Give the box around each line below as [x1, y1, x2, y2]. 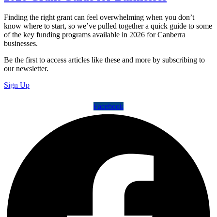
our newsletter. [4, 64, 48, 73]
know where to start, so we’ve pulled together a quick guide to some [4, 21, 212, 30]
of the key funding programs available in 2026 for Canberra [4, 30, 186, 39]
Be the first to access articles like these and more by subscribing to [4, 55, 205, 64]
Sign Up [4, 80, 30, 89]
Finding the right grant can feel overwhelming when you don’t [4, 13, 194, 21]
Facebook [93, 102, 124, 110]
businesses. [4, 39, 40, 47]
